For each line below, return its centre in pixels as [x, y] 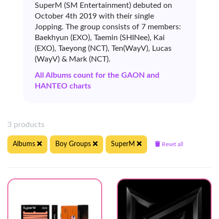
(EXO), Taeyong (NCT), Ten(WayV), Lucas [103, 49]
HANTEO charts [63, 86]
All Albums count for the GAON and [97, 76]
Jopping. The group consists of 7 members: [108, 27]
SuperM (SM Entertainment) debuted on [103, 6]
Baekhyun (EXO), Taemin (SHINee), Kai [100, 38]
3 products [28, 125]
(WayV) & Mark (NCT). [73, 59]
